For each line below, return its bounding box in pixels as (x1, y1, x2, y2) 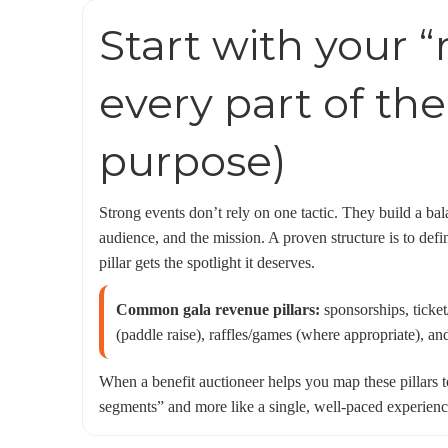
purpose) (99, 135, 286, 187)
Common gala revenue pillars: (116, 301, 320, 318)
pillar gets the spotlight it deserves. (99, 254, 315, 271)
